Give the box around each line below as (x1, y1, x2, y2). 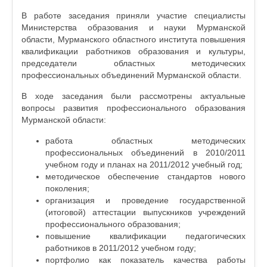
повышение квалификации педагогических (45, 231, 246, 241)
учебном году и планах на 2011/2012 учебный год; (45, 160, 243, 169)
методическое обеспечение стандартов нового (45, 172, 246, 181)
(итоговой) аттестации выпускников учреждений (45, 207, 246, 217)
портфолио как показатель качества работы (45, 255, 246, 265)
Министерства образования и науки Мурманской (21, 23, 246, 32)
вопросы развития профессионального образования (21, 103, 246, 113)
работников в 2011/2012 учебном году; (45, 243, 196, 253)
